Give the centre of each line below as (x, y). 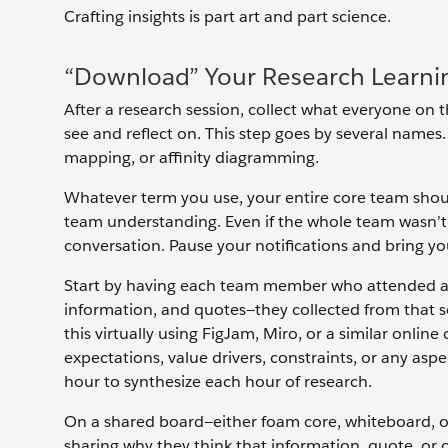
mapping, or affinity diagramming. (193, 157)
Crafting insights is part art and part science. (229, 16)
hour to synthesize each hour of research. (220, 381)
